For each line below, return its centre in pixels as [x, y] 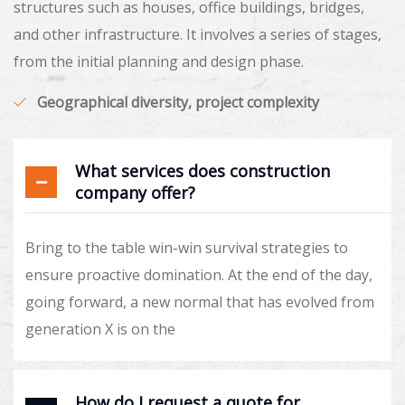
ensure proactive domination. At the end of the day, [199, 275]
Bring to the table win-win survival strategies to [187, 248]
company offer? [135, 193]
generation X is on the [100, 330]
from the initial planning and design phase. [159, 62]
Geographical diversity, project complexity [178, 103]
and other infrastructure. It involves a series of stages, [198, 35]
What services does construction [202, 171]
